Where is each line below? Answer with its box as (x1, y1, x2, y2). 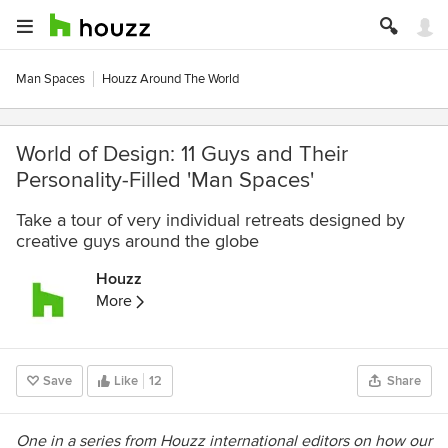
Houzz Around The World (102, 71, 239, 87)
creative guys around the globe (16, 230, 259, 252)
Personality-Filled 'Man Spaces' (16, 167, 314, 194)
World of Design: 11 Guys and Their (16, 141, 348, 168)
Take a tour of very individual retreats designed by (16, 209, 405, 231)
